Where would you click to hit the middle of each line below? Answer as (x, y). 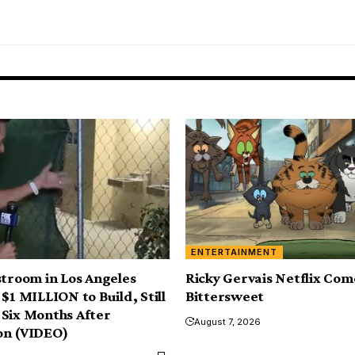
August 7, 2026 (227, 321)
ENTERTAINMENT (235, 252)
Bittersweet (225, 296)
